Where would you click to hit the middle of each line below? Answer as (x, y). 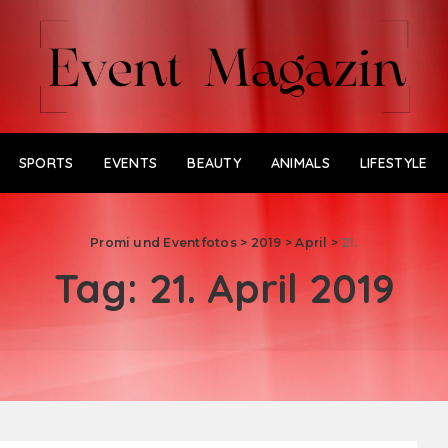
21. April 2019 (271, 287)
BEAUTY (214, 162)
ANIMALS (300, 162)
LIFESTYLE (393, 162)
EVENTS (130, 162)
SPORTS (46, 162)
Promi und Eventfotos (163, 242)
